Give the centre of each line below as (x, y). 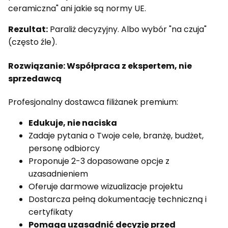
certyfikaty (51, 212)
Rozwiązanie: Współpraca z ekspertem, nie (100, 66)
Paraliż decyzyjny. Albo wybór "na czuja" (127, 30)
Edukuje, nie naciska (73, 123)
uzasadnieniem (58, 174)
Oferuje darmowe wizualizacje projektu (106, 186)
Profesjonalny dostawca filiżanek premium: (93, 102)
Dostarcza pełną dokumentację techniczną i (118, 199)
